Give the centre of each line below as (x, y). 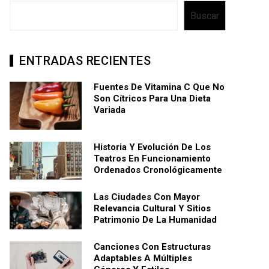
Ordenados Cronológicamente (158, 170)
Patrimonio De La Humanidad (155, 219)
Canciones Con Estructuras (152, 246)
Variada (110, 110)
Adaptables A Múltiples (143, 258)
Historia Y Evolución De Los (152, 147)
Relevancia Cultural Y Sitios (152, 208)
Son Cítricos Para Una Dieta (152, 99)
